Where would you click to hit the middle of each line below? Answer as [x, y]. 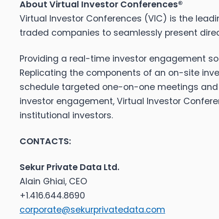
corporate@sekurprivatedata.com [92, 210]
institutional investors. [66, 116]
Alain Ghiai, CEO [53, 182]
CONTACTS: [45, 142]
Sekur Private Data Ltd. [69, 167]
